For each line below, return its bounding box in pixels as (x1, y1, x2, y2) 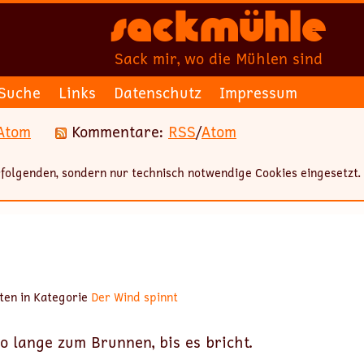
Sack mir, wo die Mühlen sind (115, 48, 323, 69)
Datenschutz (114, 82, 201, 103)
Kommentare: (67, 120, 168, 142)
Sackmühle (110, 13, 327, 52)
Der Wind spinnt (91, 288, 178, 305)
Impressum (219, 82, 297, 103)
